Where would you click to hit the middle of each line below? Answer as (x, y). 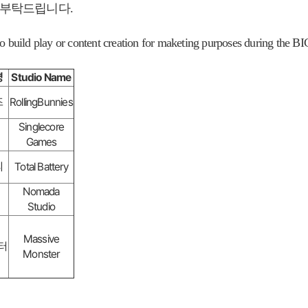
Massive (41, 239)
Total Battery (41, 166)
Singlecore (41, 126)
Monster (41, 254)
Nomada (41, 191)
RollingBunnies (41, 102)
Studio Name (41, 77)
